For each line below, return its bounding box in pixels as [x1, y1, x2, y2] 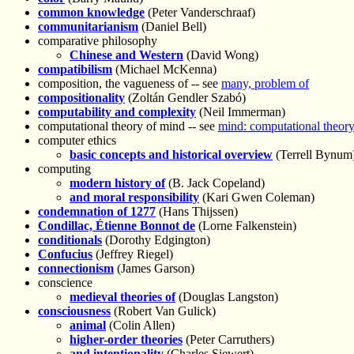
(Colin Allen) [106, 318, 175, 332]
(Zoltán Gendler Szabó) [125, 90, 246, 104]
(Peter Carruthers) [183, 332, 274, 346]
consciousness [38, 303, 111, 318]
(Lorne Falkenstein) [195, 218, 296, 232]
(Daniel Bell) [138, 19, 206, 33]
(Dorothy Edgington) [102, 232, 210, 247]
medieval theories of [70, 289, 175, 303]
